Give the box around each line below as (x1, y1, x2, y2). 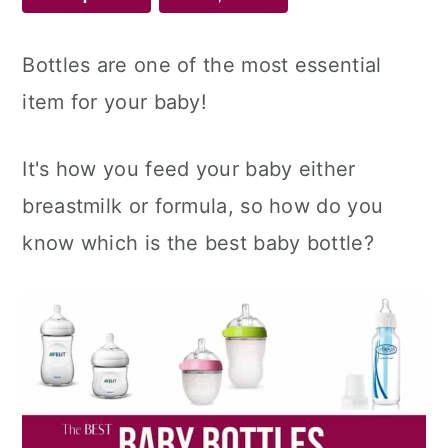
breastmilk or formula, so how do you (22, 194, 384, 218)
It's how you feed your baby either (22, 157, 356, 181)
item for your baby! (22, 90, 208, 114)
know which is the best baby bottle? (22, 231, 374, 255)
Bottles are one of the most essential (22, 53, 382, 77)
